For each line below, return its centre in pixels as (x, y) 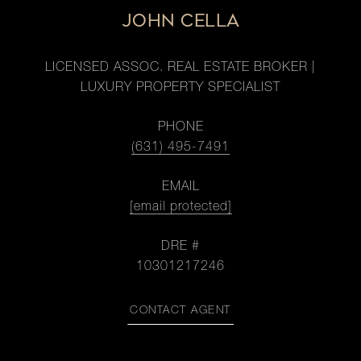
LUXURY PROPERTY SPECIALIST (180, 89)
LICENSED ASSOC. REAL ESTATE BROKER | (180, 68)
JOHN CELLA (180, 21)
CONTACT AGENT (180, 311)
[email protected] (180, 208)
